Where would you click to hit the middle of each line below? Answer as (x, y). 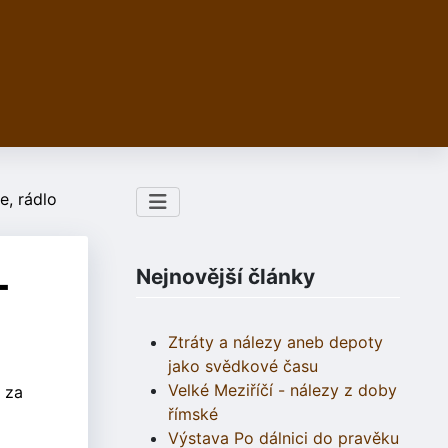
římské (193, 414)
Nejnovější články (225, 277)
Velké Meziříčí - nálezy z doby (282, 390)
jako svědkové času (243, 366)
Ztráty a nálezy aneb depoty (275, 342)
